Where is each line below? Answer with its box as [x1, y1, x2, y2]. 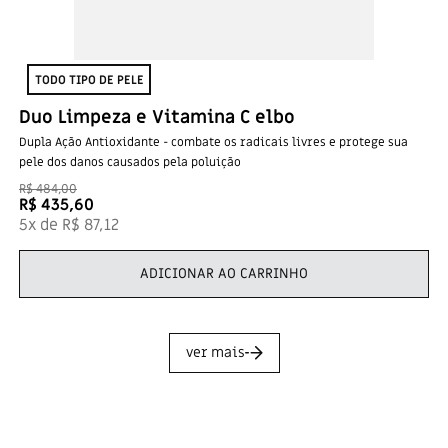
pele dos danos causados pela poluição [19, 154, 241, 170]
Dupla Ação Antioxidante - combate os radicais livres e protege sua [19, 134, 408, 150]
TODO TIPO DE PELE [34, 71, 144, 88]
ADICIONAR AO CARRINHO [140, 263, 308, 283]
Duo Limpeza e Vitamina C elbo [19, 106, 295, 129]
